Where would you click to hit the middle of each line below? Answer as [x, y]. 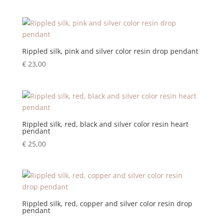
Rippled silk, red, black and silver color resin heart [105, 124]
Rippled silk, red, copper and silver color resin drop [107, 203]
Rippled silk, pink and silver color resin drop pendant [110, 51]
